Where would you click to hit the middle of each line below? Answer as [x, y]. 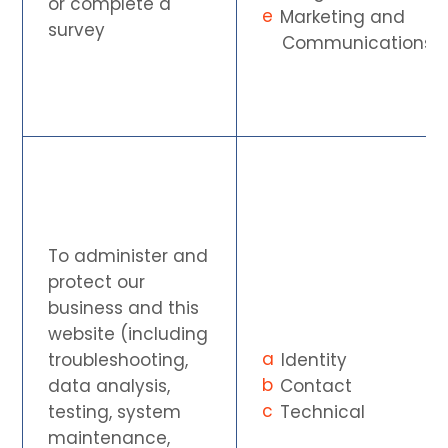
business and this [124, 307]
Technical [323, 411]
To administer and [128, 255]
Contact [316, 385]
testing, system [115, 411]
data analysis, [109, 385]
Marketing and [343, 16]
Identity [314, 359]
